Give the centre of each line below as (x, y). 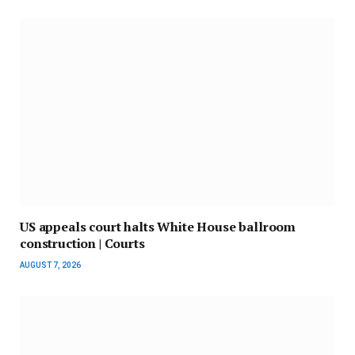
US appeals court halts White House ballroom (158, 227)
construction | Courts (82, 244)
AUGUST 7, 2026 (50, 265)
